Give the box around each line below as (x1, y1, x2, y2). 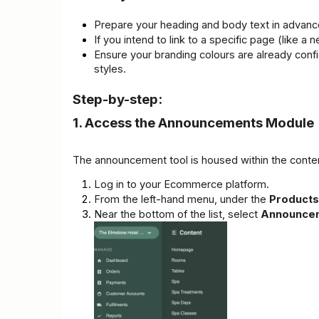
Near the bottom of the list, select (94, 208, 261, 221)
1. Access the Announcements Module (73, 115, 314, 132)
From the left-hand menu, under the (94, 193, 269, 206)
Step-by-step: (73, 91, 162, 108)
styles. (94, 63, 126, 76)
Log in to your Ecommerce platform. (94, 178, 269, 192)
